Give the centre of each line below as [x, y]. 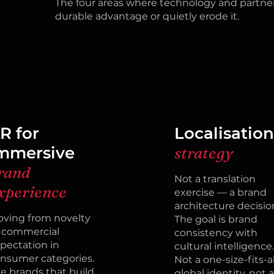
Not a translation [215, 179]
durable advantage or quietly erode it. [147, 16]
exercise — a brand [220, 192]
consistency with [216, 233]
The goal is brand [216, 219]
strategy [203, 153]
